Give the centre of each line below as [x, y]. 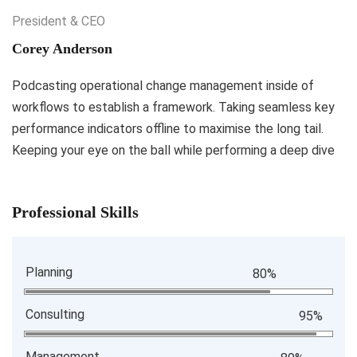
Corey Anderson [62, 48]
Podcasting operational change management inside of [163, 85]
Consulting [55, 314]
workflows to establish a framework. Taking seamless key [173, 107]
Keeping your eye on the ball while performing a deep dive [173, 150]
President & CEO [59, 21]
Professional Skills [75, 212]
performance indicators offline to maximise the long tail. [168, 128]
